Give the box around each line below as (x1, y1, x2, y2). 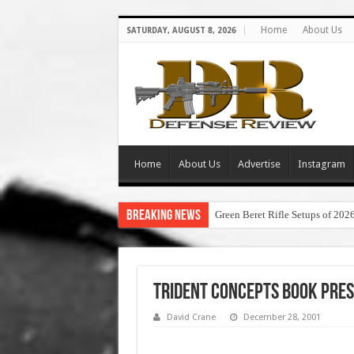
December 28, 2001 (243, 312, 321, 322)
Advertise (237, 158, 281, 170)
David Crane (166, 312, 216, 322)
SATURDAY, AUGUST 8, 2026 (126, 26, 236, 35)
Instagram (297, 158, 345, 170)
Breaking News (126, 209, 201, 224)
